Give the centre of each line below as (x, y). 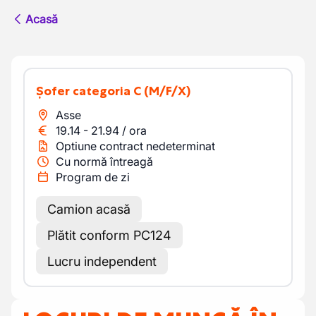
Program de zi (93, 177)
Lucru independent (102, 261)
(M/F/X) (167, 91)
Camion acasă (89, 209)
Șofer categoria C (92, 91)
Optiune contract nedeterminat (135, 146)
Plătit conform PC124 (109, 235)
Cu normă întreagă (104, 162)
